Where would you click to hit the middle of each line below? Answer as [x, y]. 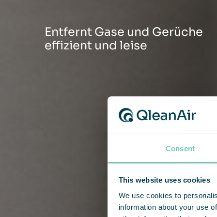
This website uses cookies [164, 180]
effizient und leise [96, 45]
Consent [180, 148]
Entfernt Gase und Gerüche [124, 32]
